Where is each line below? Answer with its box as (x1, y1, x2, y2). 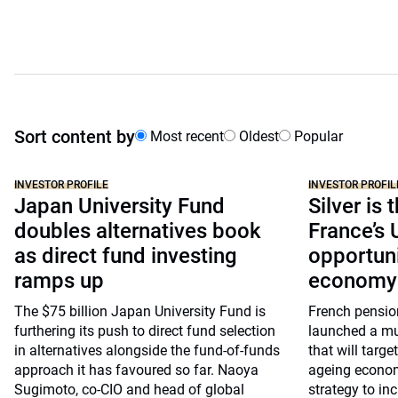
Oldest (235, 128, 279, 145)
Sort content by (14, 126, 135, 147)
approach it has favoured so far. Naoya (14, 362, 259, 378)
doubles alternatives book (14, 219, 261, 243)
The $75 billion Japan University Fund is (14, 303, 266, 320)
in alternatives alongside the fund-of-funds (14, 342, 280, 359)
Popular (291, 128, 343, 145)
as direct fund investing (14, 243, 237, 268)
